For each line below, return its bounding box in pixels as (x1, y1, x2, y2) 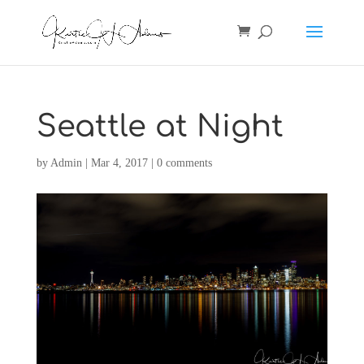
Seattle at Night (36, 110, 284, 144)
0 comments (156, 157, 212, 169)
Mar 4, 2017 (90, 157, 148, 169)
